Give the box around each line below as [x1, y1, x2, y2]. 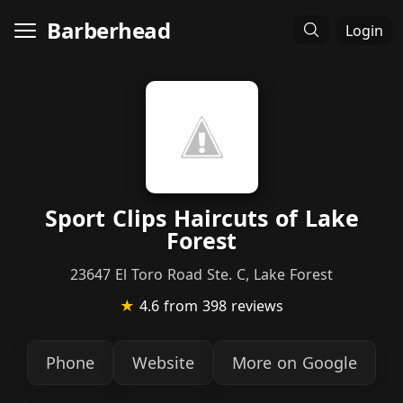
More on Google [232, 352, 357, 373]
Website [132, 352, 194, 373]
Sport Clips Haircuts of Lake [44, 202, 359, 233]
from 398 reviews [164, 296, 283, 316]
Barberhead [47, 15, 170, 45]
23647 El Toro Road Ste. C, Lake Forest [70, 264, 333, 284]
